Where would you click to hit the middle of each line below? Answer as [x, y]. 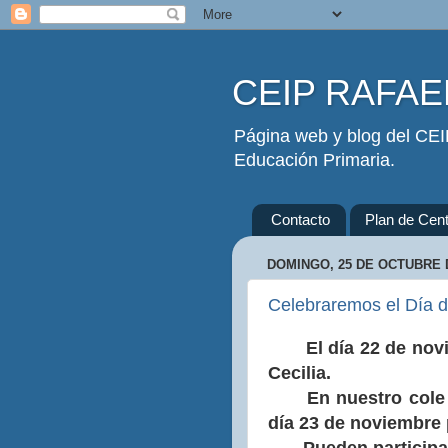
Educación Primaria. [314, 160]
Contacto [300, 220]
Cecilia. [299, 373]
